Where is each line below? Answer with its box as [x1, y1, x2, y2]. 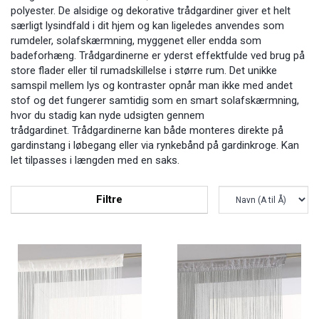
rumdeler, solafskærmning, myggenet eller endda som [11, 33, 261, 47]
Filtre [96, 193, 122, 206]
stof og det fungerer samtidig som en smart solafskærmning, [11, 93, 299, 107]
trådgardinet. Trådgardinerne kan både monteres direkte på [11, 123, 283, 137]
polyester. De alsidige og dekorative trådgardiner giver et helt [11, 4, 291, 17]
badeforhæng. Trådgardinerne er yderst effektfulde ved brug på [11, 48, 305, 62]
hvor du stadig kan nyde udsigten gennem [11, 108, 204, 122]
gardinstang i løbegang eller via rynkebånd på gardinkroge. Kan [11, 138, 299, 152]
